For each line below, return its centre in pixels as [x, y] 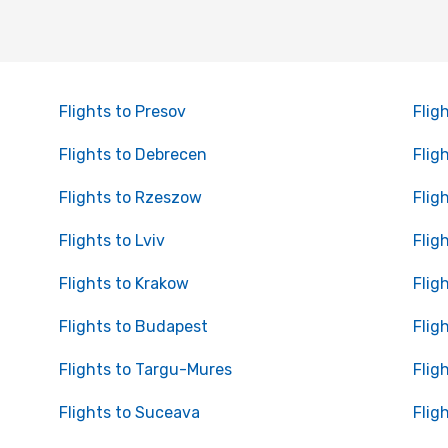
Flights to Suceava [129, 412]
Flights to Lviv [111, 240]
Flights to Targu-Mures [145, 369]
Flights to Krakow [123, 283]
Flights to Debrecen [132, 154]
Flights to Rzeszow [130, 197]
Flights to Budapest [133, 326]
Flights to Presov [122, 111]
